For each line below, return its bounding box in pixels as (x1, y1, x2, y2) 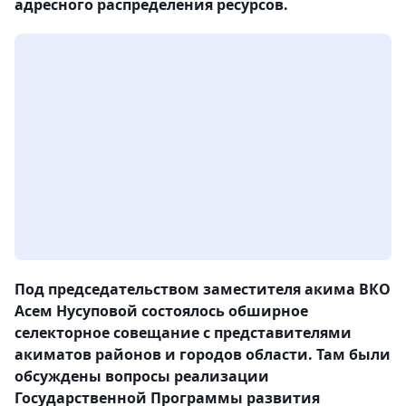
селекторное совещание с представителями (14, 323, 352, 343)
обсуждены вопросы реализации (14, 366, 269, 387)
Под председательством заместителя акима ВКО (14, 279, 391, 300)
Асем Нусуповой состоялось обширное (14, 301, 308, 322)
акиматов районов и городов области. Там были (14, 344, 391, 365)
